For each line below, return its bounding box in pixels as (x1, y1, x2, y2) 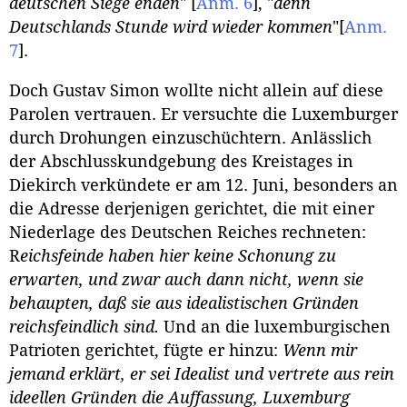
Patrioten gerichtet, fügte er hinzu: (9, 342, 283, 361)
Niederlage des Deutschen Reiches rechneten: (9, 223, 366, 243)
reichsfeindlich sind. (9, 318, 159, 337)
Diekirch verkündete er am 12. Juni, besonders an (9, 176, 398, 195)
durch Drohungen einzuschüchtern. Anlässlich (9, 129, 372, 148)
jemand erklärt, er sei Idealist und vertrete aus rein (9, 365, 394, 384)
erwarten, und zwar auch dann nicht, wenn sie (9, 271, 363, 290)
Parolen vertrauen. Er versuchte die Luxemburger (9, 105, 398, 124)
